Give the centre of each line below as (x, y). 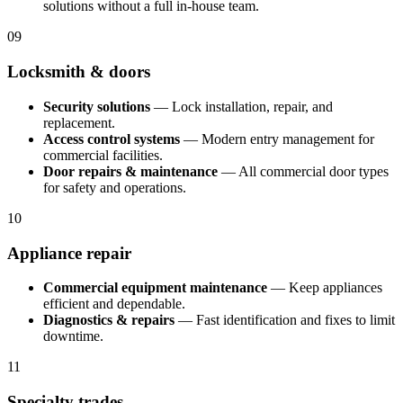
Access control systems (112, 139)
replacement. (79, 122)
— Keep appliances (325, 288)
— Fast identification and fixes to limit (285, 320)
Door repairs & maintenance (130, 171)
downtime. (73, 336)
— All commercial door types (303, 171)
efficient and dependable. (114, 304)
